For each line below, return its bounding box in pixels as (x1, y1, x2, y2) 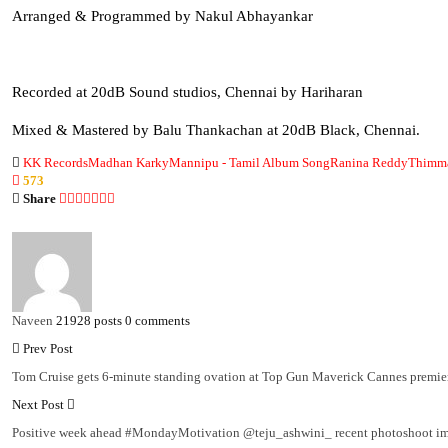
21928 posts (56, 312, 122, 328)
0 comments (125, 312, 190, 328)
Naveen (12, 312, 53, 328)
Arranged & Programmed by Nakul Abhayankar (12, 7, 313, 24)
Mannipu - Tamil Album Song (169, 154, 330, 170)
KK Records (23, 154, 88, 170)
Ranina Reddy (330, 154, 408, 170)
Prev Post (20, 340, 73, 356)
